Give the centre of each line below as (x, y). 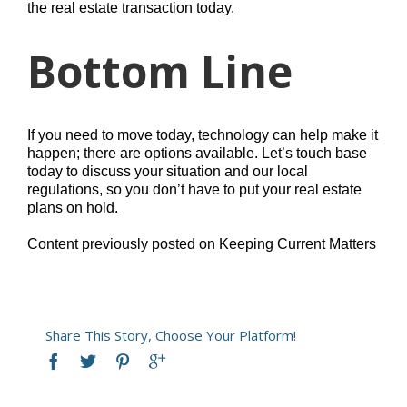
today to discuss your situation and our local (168, 171)
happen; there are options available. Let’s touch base (197, 153)
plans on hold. (73, 207)
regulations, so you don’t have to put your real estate (194, 189)
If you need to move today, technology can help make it (203, 134)
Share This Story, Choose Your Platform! (171, 335)
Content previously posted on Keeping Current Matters (202, 243)
